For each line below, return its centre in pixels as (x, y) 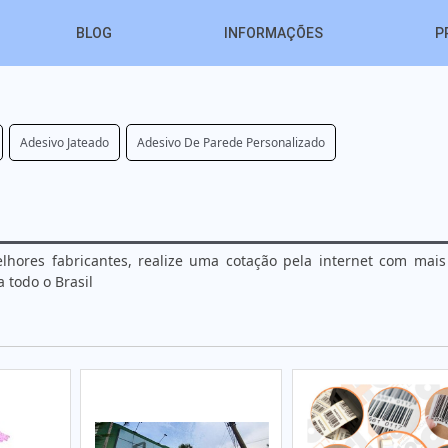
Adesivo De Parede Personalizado (231, 142)
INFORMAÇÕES (273, 32)
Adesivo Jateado (64, 142)
